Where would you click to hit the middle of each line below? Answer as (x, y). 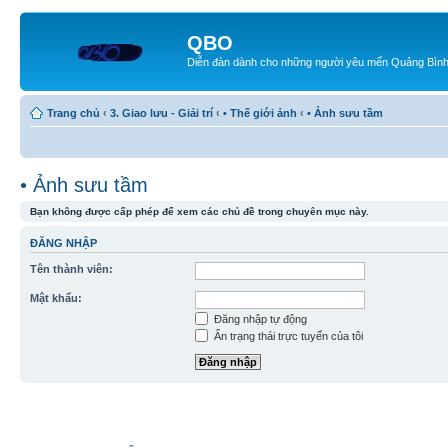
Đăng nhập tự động (259, 319)
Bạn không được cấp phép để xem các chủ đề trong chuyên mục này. (199, 211)
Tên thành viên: (71, 269)
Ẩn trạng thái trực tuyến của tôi (287, 336)
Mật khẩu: (56, 298)
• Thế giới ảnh (260, 112)
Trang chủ (73, 112)
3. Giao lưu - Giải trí (161, 112)
